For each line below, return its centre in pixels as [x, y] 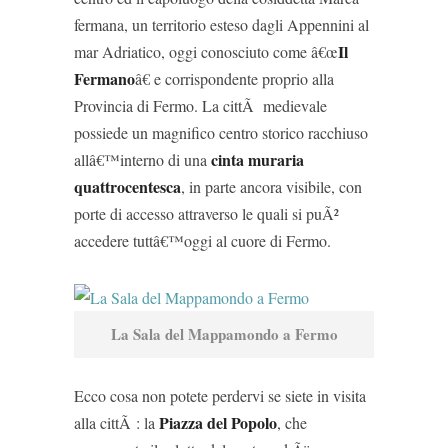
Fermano [104, 78]
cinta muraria [257, 159]
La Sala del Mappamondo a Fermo [224, 334]
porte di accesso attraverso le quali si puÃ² [206, 213]
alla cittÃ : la [116, 422]
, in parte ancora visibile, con [271, 186]
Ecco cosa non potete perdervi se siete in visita [220, 395]
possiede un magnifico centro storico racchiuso [221, 132]
